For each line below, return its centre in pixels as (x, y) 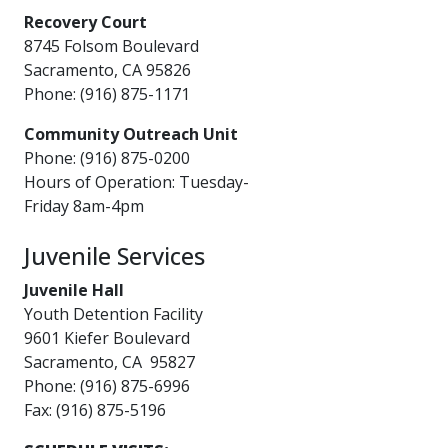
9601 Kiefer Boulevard (107, 337)
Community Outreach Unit (131, 133)
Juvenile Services (114, 255)
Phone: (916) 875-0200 (111, 157)
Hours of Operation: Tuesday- (136, 181)
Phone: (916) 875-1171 (107, 93)
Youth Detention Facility (113, 313)
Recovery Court (85, 21)
